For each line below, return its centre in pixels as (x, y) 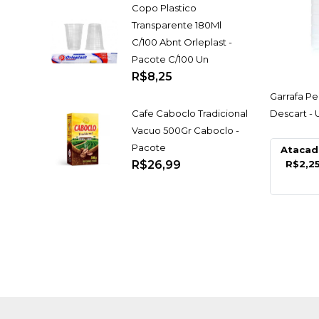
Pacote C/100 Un (170, 59)
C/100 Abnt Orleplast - (182, 42)
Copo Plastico (164, 7)
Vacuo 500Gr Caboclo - (185, 131)
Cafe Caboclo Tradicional (189, 114)
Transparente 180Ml (176, 25)
